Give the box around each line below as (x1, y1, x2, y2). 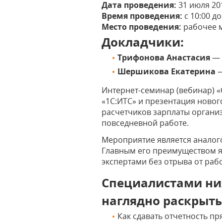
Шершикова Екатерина (117, 66, 218, 77)
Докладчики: (102, 34, 184, 50)
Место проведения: (102, 21, 182, 32)
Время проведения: (102, 10, 185, 21)
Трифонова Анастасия (117, 52, 211, 63)
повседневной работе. (102, 117, 189, 128)
